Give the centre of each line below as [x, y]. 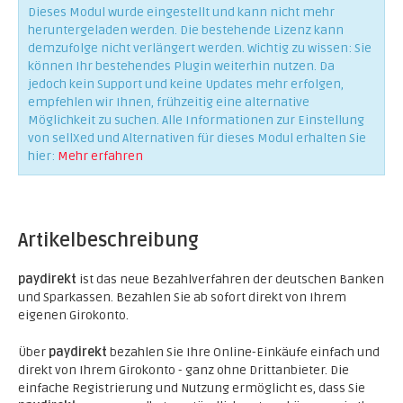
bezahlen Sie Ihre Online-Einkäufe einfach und [245, 352]
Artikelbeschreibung [108, 241]
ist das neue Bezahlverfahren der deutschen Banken [232, 279]
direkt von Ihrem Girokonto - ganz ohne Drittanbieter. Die [184, 370]
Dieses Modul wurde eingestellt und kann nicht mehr [181, 12]
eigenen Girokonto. [73, 315]
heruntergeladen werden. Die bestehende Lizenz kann [186, 30]
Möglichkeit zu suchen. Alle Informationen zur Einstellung [196, 120]
